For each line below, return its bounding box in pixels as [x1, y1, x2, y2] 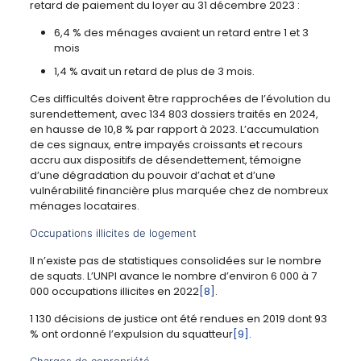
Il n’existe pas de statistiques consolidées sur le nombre [29, 253, 322, 269]
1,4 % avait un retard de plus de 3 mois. [53, 64, 255, 80]
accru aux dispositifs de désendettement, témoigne [29, 152, 301, 168]
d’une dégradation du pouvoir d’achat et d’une [29, 168, 276, 184]
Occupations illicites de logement [29, 226, 197, 240]
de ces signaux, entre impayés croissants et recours [29, 137, 303, 153]
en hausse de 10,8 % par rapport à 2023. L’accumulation [29, 122, 319, 138]
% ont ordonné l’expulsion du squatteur [29, 326, 233, 342]
